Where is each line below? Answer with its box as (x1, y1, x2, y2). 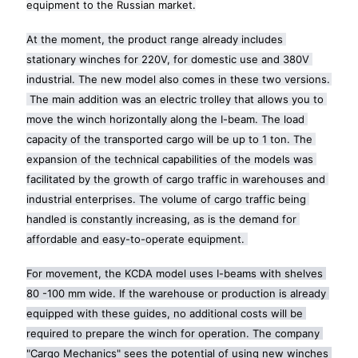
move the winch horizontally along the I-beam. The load (26, 112, 304, 125)
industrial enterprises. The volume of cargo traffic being (26, 192, 306, 205)
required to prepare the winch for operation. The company (26, 326, 320, 340)
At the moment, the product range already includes (26, 32, 283, 46)
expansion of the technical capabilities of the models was (26, 152, 313, 165)
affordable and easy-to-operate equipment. (26, 232, 248, 245)
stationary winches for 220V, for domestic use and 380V (26, 52, 309, 66)
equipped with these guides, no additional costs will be (26, 306, 303, 320)
